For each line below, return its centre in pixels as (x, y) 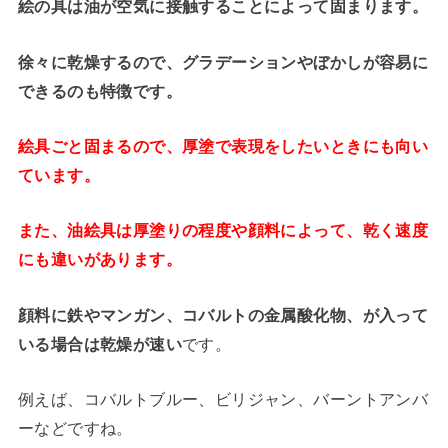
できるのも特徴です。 (100, 90)
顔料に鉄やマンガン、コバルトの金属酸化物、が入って (223, 314)
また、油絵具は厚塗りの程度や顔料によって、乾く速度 (223, 230)
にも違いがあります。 (100, 259)
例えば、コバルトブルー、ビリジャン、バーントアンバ (223, 399)
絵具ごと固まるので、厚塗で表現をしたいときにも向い (223, 145)
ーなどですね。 (75, 428)
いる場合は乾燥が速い (100, 343)
